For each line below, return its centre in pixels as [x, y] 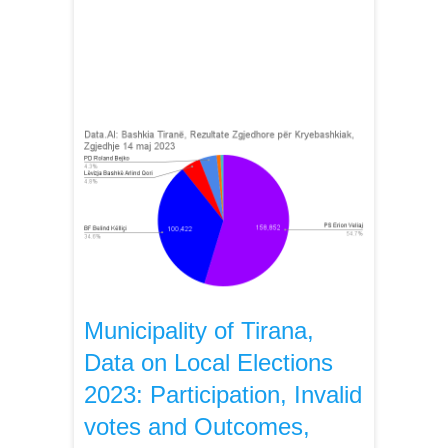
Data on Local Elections [208, 362]
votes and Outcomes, [197, 426]
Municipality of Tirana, [199, 330]
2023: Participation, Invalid [223, 394]
